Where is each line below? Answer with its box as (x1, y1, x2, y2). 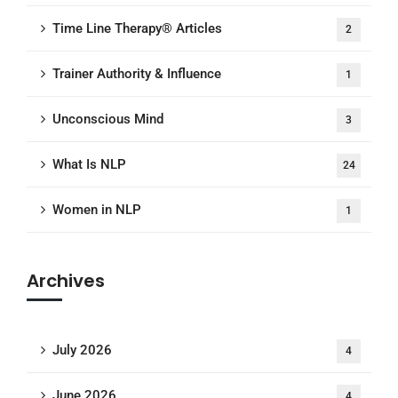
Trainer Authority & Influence (52, 66, 221, 82)
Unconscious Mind (52, 111, 163, 127)
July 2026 (52, 342, 112, 358)
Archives (27, 268, 105, 293)
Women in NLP (52, 202, 141, 218)
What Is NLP (52, 156, 126, 172)
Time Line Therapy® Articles (52, 20, 222, 36)
